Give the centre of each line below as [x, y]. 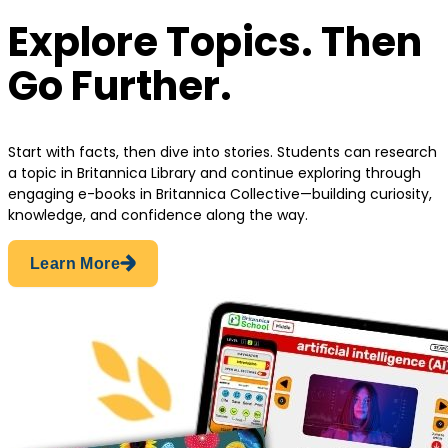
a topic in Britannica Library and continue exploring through [214, 172]
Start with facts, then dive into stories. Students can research [222, 151]
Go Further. [120, 86]
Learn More [75, 263]
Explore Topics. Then [215, 42]
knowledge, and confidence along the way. [158, 214]
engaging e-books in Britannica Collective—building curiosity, [220, 193]
